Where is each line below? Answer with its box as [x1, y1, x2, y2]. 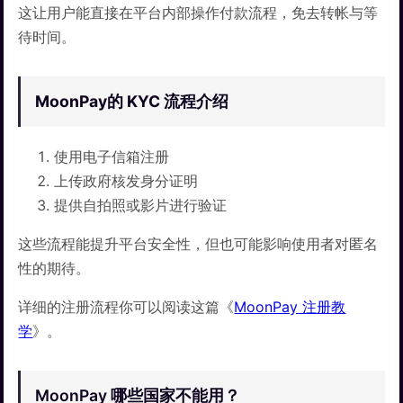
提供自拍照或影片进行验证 [54, 196, 228, 215]
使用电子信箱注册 [54, 148, 170, 166]
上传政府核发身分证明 [54, 172, 199, 191]
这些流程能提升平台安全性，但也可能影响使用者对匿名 [18, 235, 379, 254]
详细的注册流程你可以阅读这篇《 [18, 298, 235, 317]
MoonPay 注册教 [234, 298, 346, 317]
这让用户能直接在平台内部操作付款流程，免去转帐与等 [18, 4, 379, 22]
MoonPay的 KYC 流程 [35, 92, 197, 112]
